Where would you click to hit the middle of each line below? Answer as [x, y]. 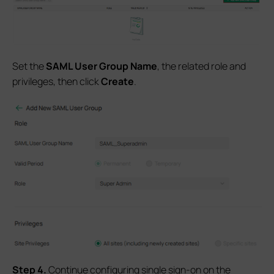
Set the [29, 66]
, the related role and [202, 66]
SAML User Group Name [102, 66]
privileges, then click [57, 82]
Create [117, 82]
